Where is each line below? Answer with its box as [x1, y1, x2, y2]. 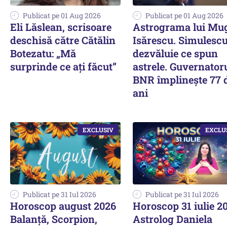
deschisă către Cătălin [10, 33, 116, 47]
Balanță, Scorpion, [10, 212, 97, 225]
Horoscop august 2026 [10, 199, 116, 212]
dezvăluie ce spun [133, 47, 218, 60]
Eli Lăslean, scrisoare [10, 20, 111, 34]
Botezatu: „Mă [10, 47, 76, 60]
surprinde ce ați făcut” [10, 60, 117, 73]
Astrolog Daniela [133, 212, 212, 225]
